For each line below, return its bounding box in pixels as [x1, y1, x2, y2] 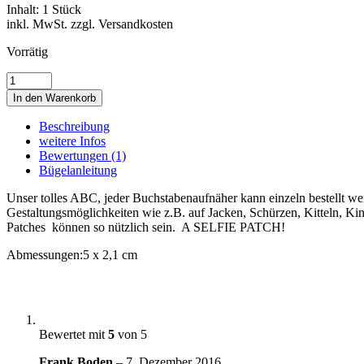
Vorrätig [6, 44, 48, 58]
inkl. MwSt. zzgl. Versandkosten [6, 16, 173, 31]
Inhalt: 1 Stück [6, 2, 81, 16]
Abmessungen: [6, 247, 83, 262]
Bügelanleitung [39, 162, 117, 177]
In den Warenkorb [13, 91, 96, 104]
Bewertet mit [39, 327, 108, 341]
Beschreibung [39, 119, 110, 133]
